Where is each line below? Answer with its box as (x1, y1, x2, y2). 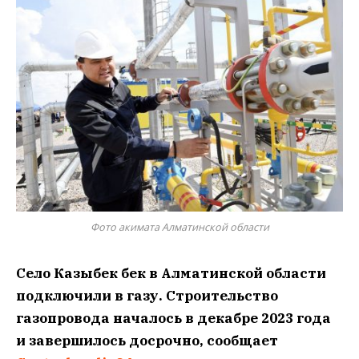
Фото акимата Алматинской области (90, 220, 269, 234)
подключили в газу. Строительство (16, 286, 278, 305)
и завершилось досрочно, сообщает (16, 331, 278, 349)
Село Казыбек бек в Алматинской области (16, 264, 326, 282)
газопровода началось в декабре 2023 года (16, 309, 331, 327)
